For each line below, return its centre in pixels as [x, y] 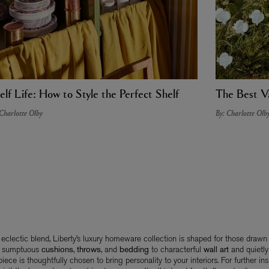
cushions [56, 249]
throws [87, 249]
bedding [133, 249]
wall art [215, 249]
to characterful [175, 249]
